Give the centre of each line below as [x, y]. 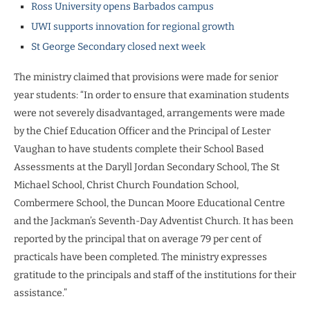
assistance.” [40, 293]
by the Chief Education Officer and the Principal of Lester [142, 131]
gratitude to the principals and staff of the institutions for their [155, 275]
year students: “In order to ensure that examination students [152, 95]
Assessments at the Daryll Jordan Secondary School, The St [147, 167]
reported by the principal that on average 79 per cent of [138, 239]
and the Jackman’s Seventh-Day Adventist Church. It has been [154, 221]
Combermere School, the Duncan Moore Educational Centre [149, 203]
